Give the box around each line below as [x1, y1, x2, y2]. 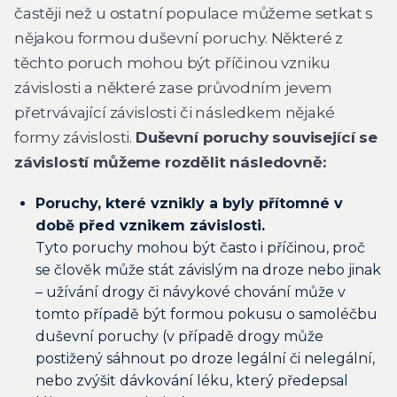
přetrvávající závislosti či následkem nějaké [14, 104, 335, 122]
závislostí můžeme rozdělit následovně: [14, 153, 326, 172]
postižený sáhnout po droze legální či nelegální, [35, 349, 375, 367]
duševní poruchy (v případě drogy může [35, 327, 323, 345]
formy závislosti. [14, 128, 136, 147]
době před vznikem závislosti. [35, 216, 265, 234]
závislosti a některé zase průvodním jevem [14, 79, 333, 97]
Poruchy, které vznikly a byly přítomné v [35, 194, 343, 212]
